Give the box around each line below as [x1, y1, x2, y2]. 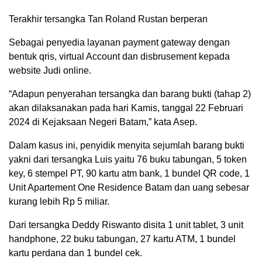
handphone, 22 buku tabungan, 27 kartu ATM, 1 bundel [9, 234, 236, 244]
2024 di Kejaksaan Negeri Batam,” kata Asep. [9, 117, 197, 127]
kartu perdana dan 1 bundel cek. [9, 248, 142, 258]
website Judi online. [9, 65, 91, 76]
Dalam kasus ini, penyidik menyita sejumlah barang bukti [9, 140, 244, 151]
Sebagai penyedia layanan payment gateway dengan [9, 37, 230, 48]
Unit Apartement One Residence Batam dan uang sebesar [9, 182, 249, 193]
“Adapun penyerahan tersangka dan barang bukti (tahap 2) [9, 89, 251, 99]
